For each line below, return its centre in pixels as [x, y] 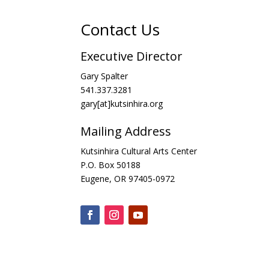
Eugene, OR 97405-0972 [128, 178]
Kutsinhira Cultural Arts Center [139, 151]
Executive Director [132, 56]
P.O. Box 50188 [111, 165]
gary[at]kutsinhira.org [122, 103]
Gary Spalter [104, 76]
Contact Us [120, 29]
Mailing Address [126, 131]
